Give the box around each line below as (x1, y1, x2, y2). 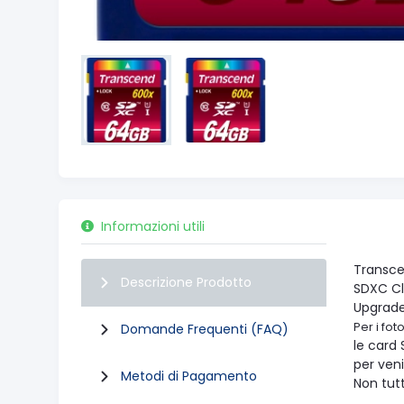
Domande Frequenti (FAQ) (121, 320, 289, 338)
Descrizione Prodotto (121, 273, 252, 291)
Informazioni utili (101, 217, 205, 235)
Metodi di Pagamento (121, 367, 257, 385)
